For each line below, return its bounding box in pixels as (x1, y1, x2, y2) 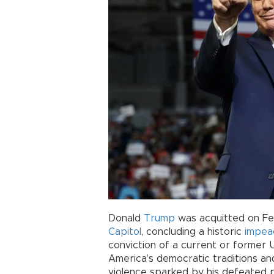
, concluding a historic (141, 227, 245, 237)
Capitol (108, 227, 141, 237)
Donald (108, 213, 144, 224)
